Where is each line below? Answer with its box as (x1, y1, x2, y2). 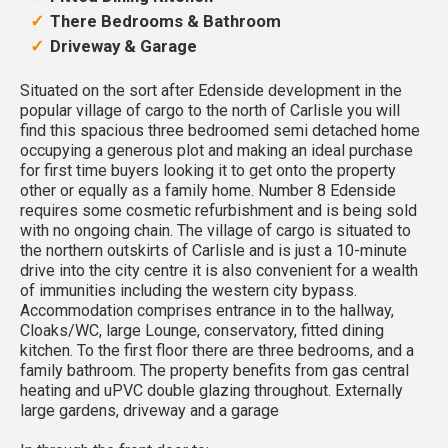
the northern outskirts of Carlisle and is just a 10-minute (20, 240, 407, 260)
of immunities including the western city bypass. (20, 280, 357, 300)
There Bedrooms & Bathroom (50, 10, 281, 31)
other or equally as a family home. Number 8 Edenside (20, 180, 396, 200)
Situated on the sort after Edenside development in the (20, 80, 402, 100)
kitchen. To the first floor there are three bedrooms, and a (20, 340, 414, 360)
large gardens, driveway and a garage (20, 400, 279, 420)
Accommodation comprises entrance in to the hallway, (20, 300, 394, 320)
